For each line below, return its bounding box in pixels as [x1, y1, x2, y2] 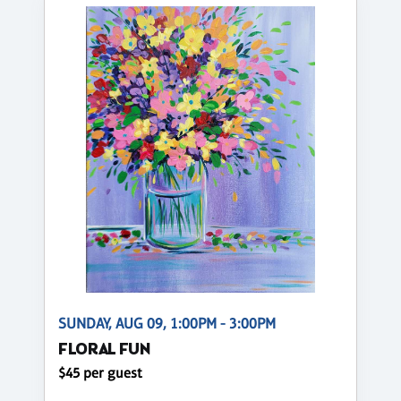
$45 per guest [58, 364, 142, 381]
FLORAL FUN [58, 339, 150, 362]
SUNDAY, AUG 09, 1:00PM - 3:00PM [58, 315, 276, 332]
